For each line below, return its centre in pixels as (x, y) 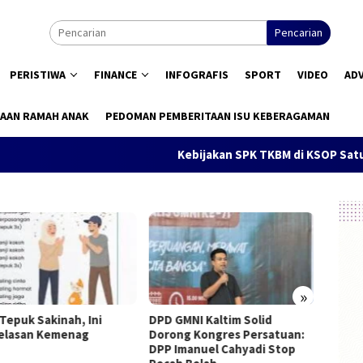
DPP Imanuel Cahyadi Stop (222, 348)
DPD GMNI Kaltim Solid (210, 319)
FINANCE (115, 75)
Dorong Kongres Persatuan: (226, 334)
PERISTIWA (38, 75)
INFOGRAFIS (197, 75)
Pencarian (299, 32)
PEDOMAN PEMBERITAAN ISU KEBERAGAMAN (218, 116)
